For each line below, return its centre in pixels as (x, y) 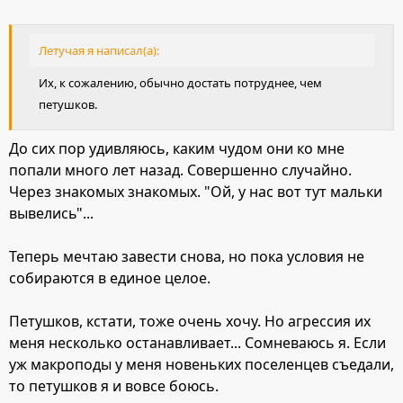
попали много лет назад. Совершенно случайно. (180, 170)
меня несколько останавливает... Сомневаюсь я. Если (197, 343)
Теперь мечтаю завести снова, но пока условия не (187, 257)
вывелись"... (51, 214)
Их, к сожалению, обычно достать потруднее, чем (180, 82)
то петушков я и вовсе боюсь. (114, 386)
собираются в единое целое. (110, 278)
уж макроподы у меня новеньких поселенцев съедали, (201, 365)
